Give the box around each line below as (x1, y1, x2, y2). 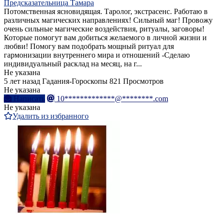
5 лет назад (4, 77, 40, 86)
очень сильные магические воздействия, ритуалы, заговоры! (4, 25, 204, 33)
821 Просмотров (109, 77, 164, 86)
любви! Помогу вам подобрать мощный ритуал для (4, 42, 174, 51)
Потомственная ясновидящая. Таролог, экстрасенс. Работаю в (4, 7, 208, 16)
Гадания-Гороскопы (42, 77, 108, 86)
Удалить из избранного (13, 112, 89, 121)
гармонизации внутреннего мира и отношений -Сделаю (4, 51, 190, 60)
